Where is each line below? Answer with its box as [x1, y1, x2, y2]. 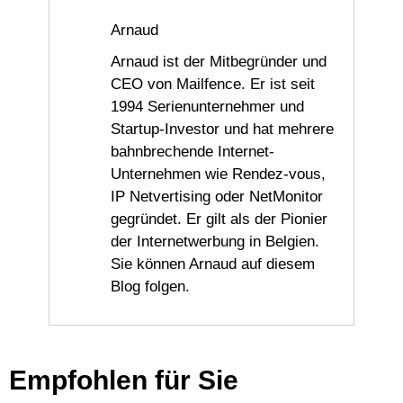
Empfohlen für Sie [9, 364, 238, 395]
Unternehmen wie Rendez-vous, [111, 166, 327, 184]
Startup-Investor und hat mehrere [111, 121, 335, 139]
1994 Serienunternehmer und [111, 98, 305, 116]
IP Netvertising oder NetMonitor [111, 188, 324, 206]
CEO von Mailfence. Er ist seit [111, 76, 316, 94]
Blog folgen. [111, 278, 191, 296]
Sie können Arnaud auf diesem [111, 255, 316, 273]
